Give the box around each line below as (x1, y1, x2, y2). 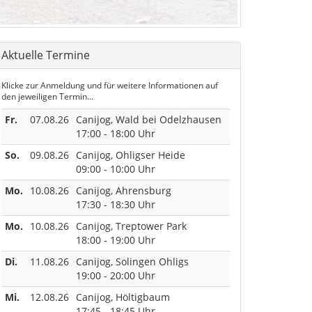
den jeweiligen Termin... (1, 90, 93, 102)
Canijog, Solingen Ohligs (76, 254, 189, 268)
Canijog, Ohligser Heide (76, 148, 185, 162)
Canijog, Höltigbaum (76, 290, 173, 304)
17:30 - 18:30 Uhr (76, 197, 155, 211)
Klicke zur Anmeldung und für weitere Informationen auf (1, 79, 218, 91)
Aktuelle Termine (1, 47, 90, 63)
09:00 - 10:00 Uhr (76, 162, 155, 175)
